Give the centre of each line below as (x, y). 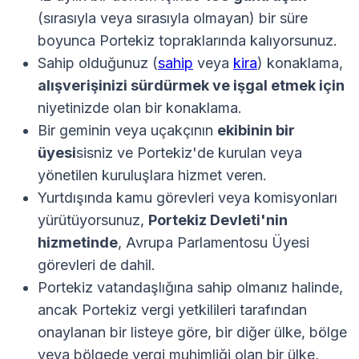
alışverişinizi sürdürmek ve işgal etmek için (191, 86)
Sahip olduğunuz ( (98, 63)
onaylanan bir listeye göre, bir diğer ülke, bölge (192, 333)
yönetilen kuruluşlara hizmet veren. (152, 175)
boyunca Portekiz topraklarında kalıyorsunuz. (188, 41)
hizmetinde (78, 243)
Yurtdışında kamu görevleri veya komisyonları (188, 198)
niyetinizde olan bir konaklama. (140, 108)
